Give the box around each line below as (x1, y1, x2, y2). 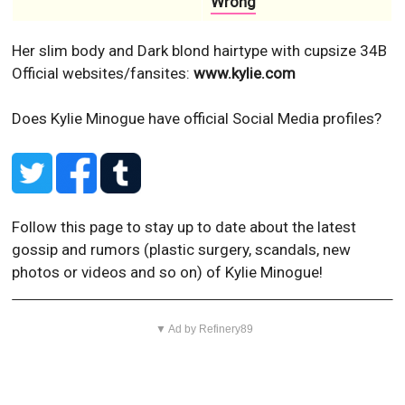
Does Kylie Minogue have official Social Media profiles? (12, 109, 382, 127)
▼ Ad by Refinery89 (155, 323, 254, 335)
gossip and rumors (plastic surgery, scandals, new (12, 240, 352, 259)
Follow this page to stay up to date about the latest (12, 218, 357, 236)
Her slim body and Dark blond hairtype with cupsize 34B (12, 42, 388, 60)
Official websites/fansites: (12, 64, 194, 82)
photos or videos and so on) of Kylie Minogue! (12, 263, 324, 281)
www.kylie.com (193, 64, 297, 82)
